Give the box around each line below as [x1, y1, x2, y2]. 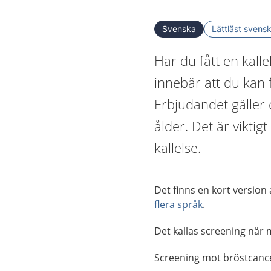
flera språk [154, 198, 203, 211]
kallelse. [154, 139, 201, 157]
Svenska [162, 24, 197, 34]
